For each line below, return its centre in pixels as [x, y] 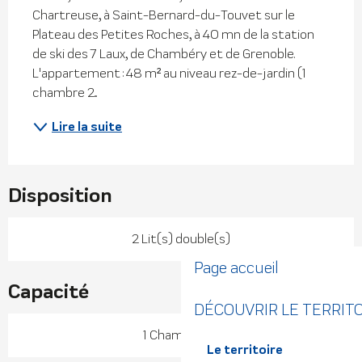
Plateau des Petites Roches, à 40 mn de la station [173, 34]
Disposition [60, 195]
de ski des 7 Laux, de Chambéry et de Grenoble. [164, 53]
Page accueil [236, 267]
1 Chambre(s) [181, 335]
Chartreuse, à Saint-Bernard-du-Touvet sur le [164, 15]
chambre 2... [65, 92]
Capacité [48, 291]
